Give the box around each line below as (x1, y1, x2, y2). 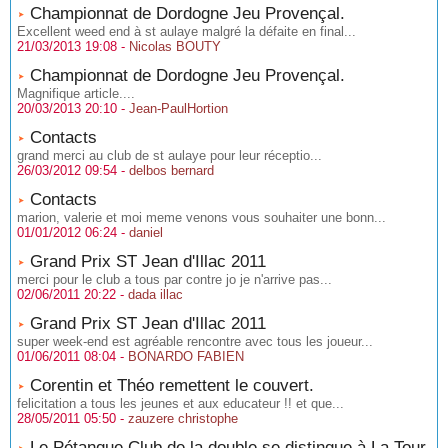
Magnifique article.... (17, 86, 135, 101)
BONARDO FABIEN (128, 349, 244, 364)
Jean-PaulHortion (129, 101, 228, 116)
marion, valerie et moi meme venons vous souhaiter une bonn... (17, 210, 386, 225)
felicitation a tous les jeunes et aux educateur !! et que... (17, 396, 344, 411)
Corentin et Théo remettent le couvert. (30, 376, 314, 395)
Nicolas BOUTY (129, 39, 221, 54)
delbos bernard (129, 163, 214, 178)
